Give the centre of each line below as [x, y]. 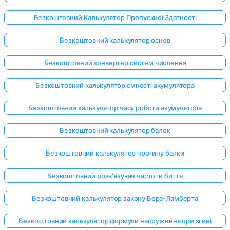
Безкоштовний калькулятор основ [115, 40]
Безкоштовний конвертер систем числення [115, 63]
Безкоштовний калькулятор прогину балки [115, 153]
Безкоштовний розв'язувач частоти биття [115, 176]
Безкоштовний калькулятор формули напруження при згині [115, 221]
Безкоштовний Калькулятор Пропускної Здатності [115, 18]
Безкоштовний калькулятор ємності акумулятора [115, 85]
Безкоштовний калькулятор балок [115, 131]
